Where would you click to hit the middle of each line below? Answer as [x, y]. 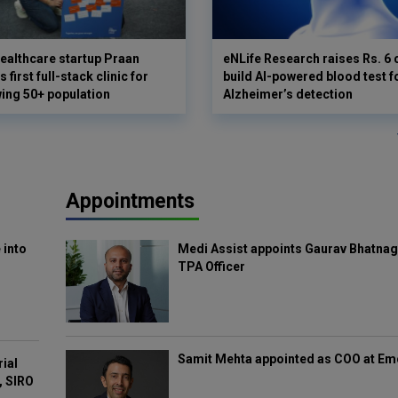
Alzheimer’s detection [288, 94]
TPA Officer [212, 267]
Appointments [130, 201]
